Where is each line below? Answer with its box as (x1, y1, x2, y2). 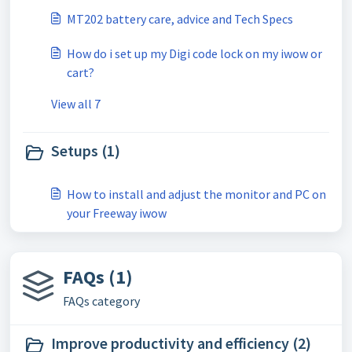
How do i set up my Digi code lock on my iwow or (67, 46, 322, 61)
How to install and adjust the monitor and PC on (67, 186, 326, 202)
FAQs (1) (63, 265, 133, 289)
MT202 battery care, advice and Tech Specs (67, 11, 293, 27)
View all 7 (51, 96, 101, 112)
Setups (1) (51, 141, 120, 160)
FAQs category (63, 293, 140, 309)
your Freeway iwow (67, 205, 167, 221)
